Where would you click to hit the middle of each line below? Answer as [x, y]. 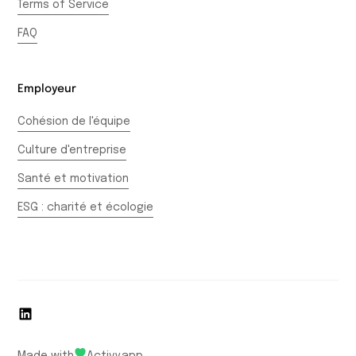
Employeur [47, 89]
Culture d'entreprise [72, 151]
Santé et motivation [74, 179]
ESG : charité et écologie [86, 208]
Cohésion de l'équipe [74, 122]
